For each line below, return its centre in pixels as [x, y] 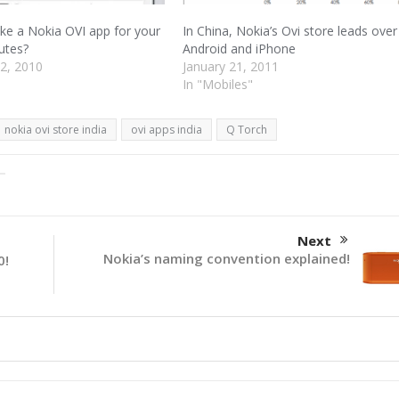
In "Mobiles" [218, 85]
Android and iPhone [240, 49]
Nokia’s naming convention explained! [226, 259]
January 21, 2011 [231, 67]
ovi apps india [166, 130]
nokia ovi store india [55, 130]
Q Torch [246, 130]
